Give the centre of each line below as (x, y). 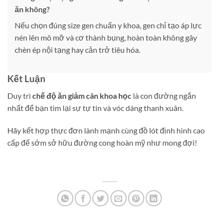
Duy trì (20, 96)
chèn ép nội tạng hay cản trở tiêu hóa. (77, 49)
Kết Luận (26, 79)
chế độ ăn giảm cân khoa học (82, 96)
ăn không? (32, 9)
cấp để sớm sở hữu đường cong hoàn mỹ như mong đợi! (102, 142)
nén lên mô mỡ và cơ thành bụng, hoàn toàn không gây (106, 37)
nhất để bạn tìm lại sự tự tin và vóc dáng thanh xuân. (95, 108)
